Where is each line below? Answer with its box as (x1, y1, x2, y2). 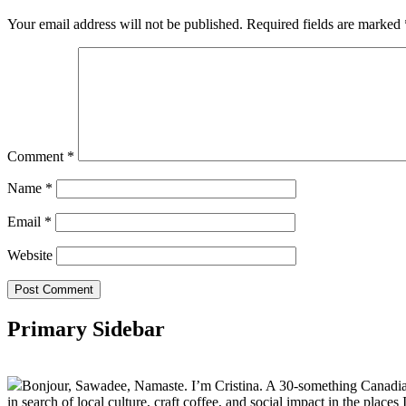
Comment (7, 149, 67, 165)
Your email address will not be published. (7, 16, 243, 33)
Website (7, 247, 53, 264)
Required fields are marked (246, 16, 404, 33)
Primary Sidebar (7, 317, 165, 342)
